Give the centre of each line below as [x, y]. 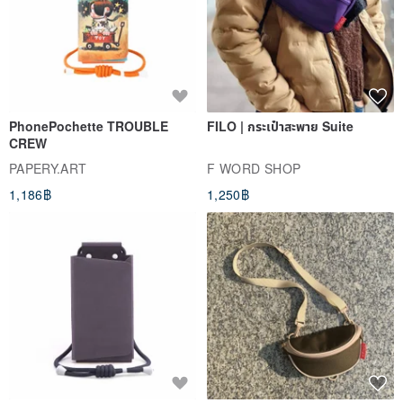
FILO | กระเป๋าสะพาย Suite [280, 126]
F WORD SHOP [254, 169]
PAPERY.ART [48, 169]
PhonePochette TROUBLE [89, 126]
